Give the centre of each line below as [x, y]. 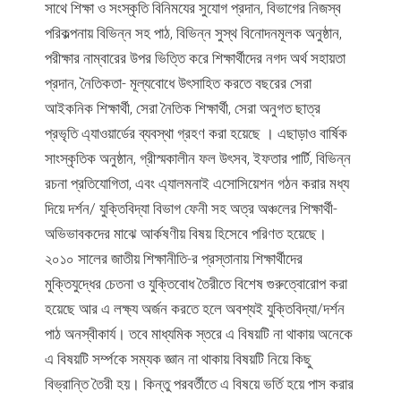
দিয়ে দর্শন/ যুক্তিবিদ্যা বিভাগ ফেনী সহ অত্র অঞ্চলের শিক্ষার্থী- [191, 209]
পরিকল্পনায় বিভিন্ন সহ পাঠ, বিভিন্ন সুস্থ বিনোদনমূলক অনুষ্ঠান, [193, 33]
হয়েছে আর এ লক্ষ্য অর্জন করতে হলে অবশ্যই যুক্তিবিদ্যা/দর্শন [195, 309]
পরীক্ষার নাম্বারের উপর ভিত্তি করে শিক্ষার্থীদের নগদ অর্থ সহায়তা [195, 58]
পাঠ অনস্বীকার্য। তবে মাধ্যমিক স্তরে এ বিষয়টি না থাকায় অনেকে [199, 334]
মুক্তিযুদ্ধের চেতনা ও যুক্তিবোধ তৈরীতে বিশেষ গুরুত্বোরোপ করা [196, 284]
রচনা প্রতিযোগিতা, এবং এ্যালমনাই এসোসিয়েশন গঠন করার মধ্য [197, 183]
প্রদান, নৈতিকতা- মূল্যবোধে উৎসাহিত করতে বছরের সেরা [178, 83]
